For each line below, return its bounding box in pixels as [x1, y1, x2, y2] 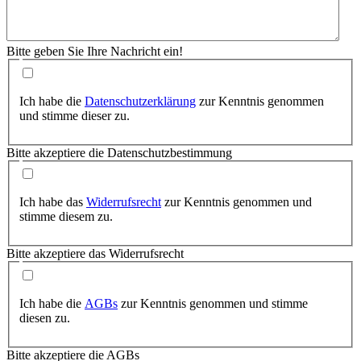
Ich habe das [19, 195, 86, 210]
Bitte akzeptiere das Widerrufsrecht [6, 247, 184, 261]
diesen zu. [19, 310, 70, 325]
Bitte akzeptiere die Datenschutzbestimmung [6, 145, 232, 160]
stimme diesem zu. [19, 210, 113, 224]
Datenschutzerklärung [85, 93, 196, 108]
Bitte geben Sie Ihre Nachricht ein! [6, 44, 183, 58]
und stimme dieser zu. [19, 108, 130, 122]
